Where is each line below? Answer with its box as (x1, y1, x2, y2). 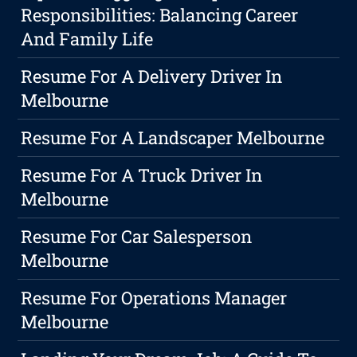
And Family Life (21, 27, 154, 51)
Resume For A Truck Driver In (21, 163, 263, 187)
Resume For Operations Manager (21, 286, 288, 310)
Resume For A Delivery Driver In (21, 65, 283, 88)
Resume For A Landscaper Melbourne (21, 126, 325, 150)
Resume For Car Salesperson (21, 225, 253, 249)
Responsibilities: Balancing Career (21, 3, 299, 27)
